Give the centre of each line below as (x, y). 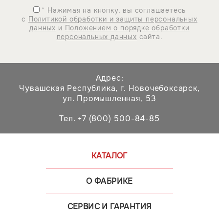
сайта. (150, 36)
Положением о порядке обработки (127, 28)
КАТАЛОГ (109, 156)
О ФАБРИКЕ (109, 181)
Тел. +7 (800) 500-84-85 (109, 119)
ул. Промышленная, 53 (109, 99)
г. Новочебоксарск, (160, 88)
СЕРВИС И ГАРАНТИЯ (109, 207)
